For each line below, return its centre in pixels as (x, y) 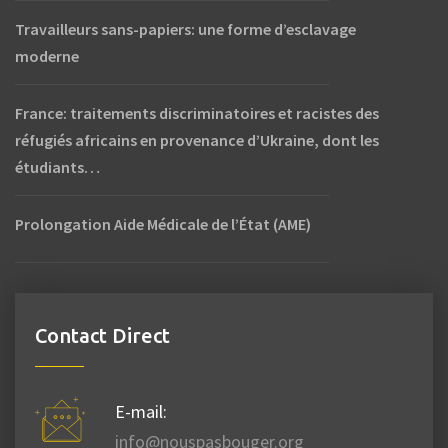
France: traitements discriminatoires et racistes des (197, 112)
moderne (47, 55)
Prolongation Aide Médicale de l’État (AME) (163, 223)
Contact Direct (102, 335)
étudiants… (57, 166)
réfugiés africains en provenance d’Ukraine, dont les (197, 139)
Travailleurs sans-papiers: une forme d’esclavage (185, 28)
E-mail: (141, 411)
